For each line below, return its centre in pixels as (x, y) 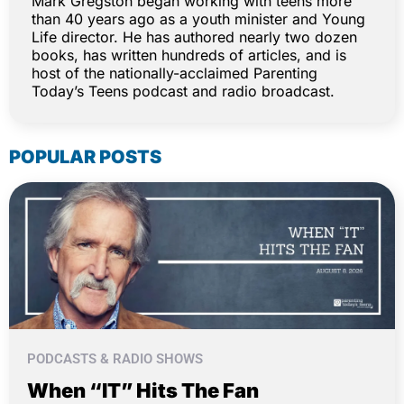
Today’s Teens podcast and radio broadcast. (183, 92)
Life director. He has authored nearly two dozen (194, 37)
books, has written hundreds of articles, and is (189, 55)
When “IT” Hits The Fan (143, 390)
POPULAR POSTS (85, 157)
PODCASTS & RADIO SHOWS (115, 358)
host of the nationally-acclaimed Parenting (174, 73)
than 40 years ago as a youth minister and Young (198, 19)
